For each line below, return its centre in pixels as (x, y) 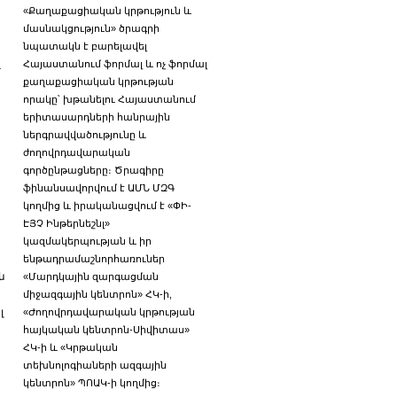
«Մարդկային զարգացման (91, 276)
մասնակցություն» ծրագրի (91, 28)
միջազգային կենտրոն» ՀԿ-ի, (97, 294)
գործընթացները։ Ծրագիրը (93, 170)
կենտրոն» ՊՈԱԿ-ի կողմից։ (92, 383)
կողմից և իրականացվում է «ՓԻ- (107, 206)
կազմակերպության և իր (87, 241)
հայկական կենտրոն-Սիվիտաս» (106, 330)
